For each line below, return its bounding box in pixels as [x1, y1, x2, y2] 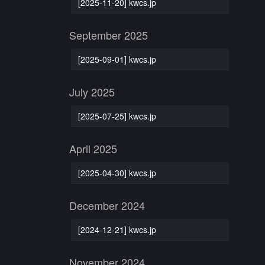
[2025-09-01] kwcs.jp [77, 53, 156, 65]
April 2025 [69, 141, 117, 156]
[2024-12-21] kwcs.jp [77, 223, 156, 235]
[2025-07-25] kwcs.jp [77, 109, 156, 122]
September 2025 [69, 27, 148, 43]
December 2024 [69, 198, 145, 213]
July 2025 [69, 84, 115, 99]
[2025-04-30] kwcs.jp [77, 166, 156, 179]
